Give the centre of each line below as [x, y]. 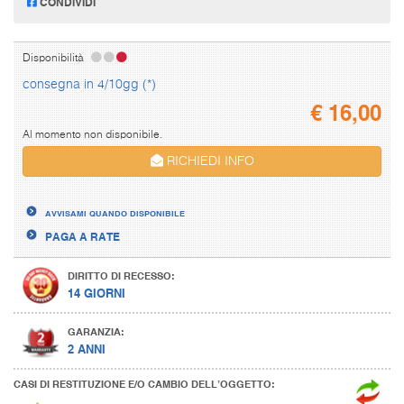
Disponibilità [55, 58]
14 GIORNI [96, 292]
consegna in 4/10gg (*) [89, 84]
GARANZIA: [96, 331]
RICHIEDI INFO [208, 161]
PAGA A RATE [83, 236]
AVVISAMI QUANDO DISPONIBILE [115, 212]
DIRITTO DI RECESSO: [121, 275]
